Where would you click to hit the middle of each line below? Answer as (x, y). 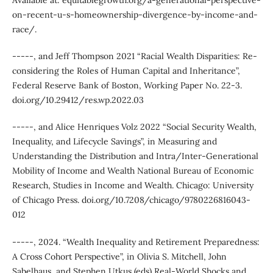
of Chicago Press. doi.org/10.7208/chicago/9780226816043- (131, 200)
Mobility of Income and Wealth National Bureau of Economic (133, 171)
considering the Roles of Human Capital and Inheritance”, (126, 71)
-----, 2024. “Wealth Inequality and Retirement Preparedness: (136, 242)
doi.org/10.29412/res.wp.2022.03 (78, 100)
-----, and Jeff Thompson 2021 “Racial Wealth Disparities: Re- (134, 56)
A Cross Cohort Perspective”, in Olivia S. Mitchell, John (119, 256)
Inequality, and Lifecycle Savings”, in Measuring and (114, 142)
